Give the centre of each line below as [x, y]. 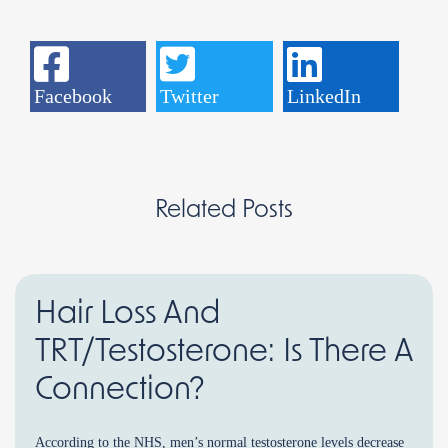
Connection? [120, 389]
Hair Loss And [127, 313]
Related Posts [224, 210]
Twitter [190, 96]
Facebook [72, 96]
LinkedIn [323, 96]
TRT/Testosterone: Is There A [224, 351]
